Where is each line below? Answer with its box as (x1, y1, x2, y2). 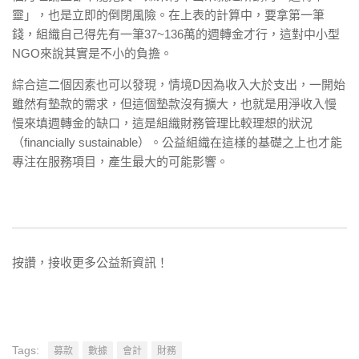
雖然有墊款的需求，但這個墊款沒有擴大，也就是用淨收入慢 (12, 97, 337, 111)
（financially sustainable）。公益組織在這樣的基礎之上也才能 (12, 135, 342, 149)
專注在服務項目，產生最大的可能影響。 (12, 155, 228, 168)
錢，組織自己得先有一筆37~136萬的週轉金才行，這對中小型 (12, 27, 340, 41)
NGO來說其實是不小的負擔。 (12, 46, 172, 60)
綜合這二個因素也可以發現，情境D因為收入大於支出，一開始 (12, 78, 345, 91)
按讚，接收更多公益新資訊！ (12, 256, 168, 269)
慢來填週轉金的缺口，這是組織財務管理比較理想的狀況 (12, 116, 313, 130)
